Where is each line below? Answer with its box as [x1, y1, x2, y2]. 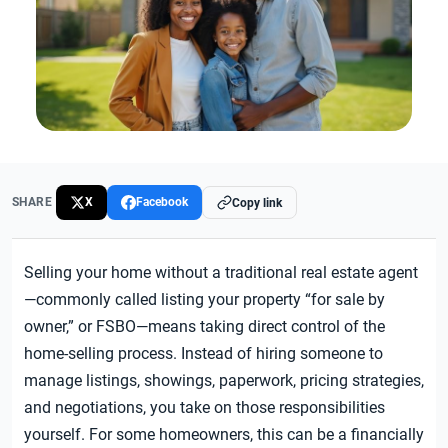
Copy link [232, 195, 283, 210]
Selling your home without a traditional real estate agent [24, 263, 418, 283]
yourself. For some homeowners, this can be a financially [24, 425, 424, 445]
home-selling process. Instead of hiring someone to [24, 344, 383, 364]
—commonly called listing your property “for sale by [24, 290, 385, 310]
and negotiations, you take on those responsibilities [24, 398, 385, 418]
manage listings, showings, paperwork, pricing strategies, [24, 371, 424, 391]
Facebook [136, 195, 189, 210]
